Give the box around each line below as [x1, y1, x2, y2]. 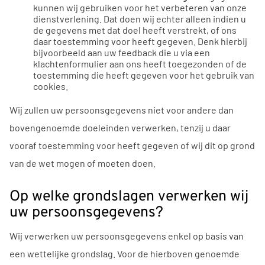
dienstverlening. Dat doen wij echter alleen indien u [33, 12, 246, 24]
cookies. [33, 80, 68, 92]
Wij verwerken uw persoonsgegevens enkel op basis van [9, 230, 244, 241]
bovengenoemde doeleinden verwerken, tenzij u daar [9, 121, 231, 133]
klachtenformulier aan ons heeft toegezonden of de [33, 57, 247, 69]
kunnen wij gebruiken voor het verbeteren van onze [33, 1, 247, 13]
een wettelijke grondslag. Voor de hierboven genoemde [9, 247, 240, 259]
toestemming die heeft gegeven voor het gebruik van [33, 69, 254, 80]
